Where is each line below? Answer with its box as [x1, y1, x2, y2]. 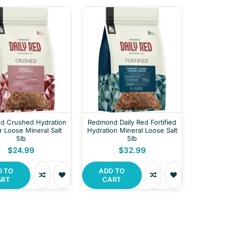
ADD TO [99, 166, 125, 175]
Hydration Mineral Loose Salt [87, 126, 177, 134]
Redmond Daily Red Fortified [88, 118, 177, 126]
